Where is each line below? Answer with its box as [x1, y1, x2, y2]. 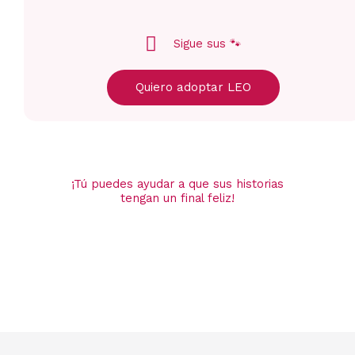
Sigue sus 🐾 [174, 36, 242, 52]
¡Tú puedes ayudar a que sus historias [71, 177, 284, 192]
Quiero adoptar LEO [136, 80, 251, 95]
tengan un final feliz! [120, 191, 235, 206]
